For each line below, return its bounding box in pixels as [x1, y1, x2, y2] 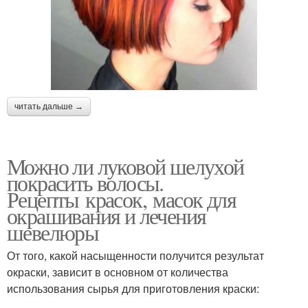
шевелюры [7, 217, 99, 247]
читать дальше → [14, 102, 83, 112]
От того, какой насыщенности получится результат [7, 247, 264, 264]
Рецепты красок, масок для [7, 184, 236, 214]
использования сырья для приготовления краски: [7, 280, 259, 297]
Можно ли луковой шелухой [7, 151, 244, 181]
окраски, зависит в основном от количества [7, 264, 228, 280]
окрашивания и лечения [7, 201, 206, 231]
